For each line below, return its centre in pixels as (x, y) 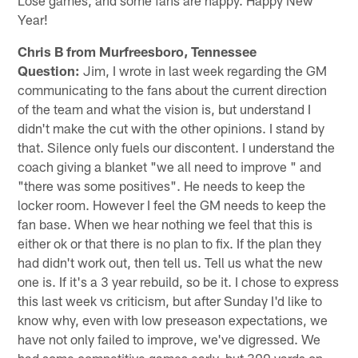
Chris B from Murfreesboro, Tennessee (137, 51)
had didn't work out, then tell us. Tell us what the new (171, 262)
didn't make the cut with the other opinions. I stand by (171, 127)
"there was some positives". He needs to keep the (162, 185)
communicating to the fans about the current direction (173, 89)
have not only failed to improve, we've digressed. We (169, 338)
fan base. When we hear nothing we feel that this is (165, 223)
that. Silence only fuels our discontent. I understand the (177, 147)
